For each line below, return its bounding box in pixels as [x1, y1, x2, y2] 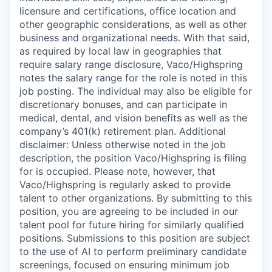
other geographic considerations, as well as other [19, 18, 247, 31]
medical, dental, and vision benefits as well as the [19, 112, 247, 124]
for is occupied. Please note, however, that [19, 165, 216, 178]
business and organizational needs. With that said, [19, 32, 250, 44]
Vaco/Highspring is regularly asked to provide [19, 178, 231, 191]
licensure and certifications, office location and [19, 5, 236, 18]
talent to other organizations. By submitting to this [19, 192, 252, 205]
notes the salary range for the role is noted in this [19, 72, 247, 84]
